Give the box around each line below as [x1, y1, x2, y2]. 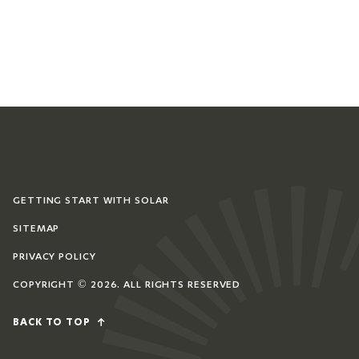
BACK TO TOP [13, 317, 94, 329]
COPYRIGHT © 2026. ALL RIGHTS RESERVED [13, 277, 241, 290]
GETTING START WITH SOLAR [13, 193, 169, 206]
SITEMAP [13, 221, 60, 234]
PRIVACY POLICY [13, 249, 96, 262]
